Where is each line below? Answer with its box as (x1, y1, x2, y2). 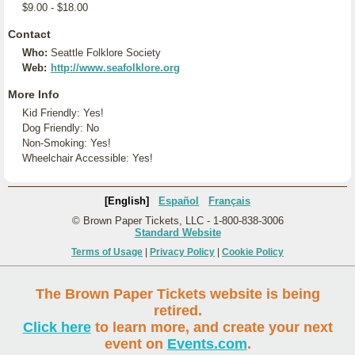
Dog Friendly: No (22, 122, 99, 134)
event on (104, 336, 167, 352)
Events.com (166, 336, 247, 352)
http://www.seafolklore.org (51, 62, 180, 74)
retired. (153, 303, 202, 319)
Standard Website (134, 227, 221, 239)
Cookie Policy (222, 246, 284, 258)
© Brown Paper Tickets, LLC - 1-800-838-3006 (71, 215, 284, 227)
